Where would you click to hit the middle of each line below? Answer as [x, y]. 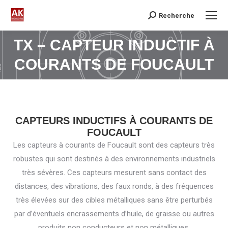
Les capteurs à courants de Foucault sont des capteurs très [114, 145]
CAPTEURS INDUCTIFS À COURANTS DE [114, 121]
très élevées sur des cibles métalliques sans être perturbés [114, 200]
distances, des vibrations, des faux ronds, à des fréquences [114, 186]
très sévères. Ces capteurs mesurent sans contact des [114, 173]
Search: [160, 17]
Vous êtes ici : [114, 55]
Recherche [177, 15]
